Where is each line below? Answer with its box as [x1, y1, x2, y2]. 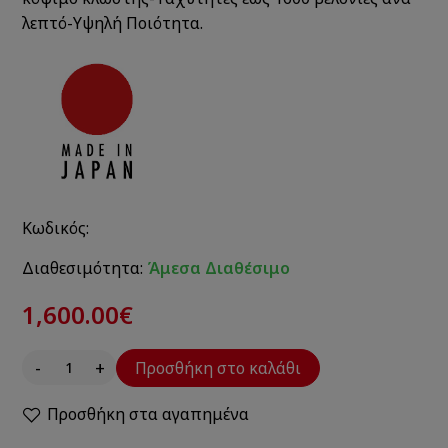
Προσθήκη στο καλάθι [135, 356, 302, 379]
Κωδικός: [22, 216, 90, 239]
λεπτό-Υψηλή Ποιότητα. [22, 11, 204, 34]
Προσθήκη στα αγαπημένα [47, 402, 250, 425]
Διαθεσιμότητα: [22, 256, 144, 279]
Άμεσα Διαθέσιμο [147, 256, 291, 279]
